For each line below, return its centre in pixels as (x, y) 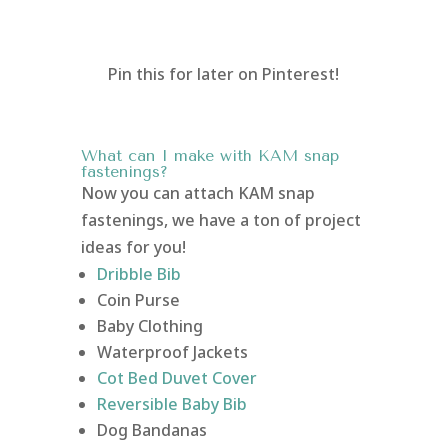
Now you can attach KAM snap (197, 192)
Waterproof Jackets (172, 351)
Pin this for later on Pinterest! (224, 73)
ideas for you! (133, 246)
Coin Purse (138, 299)
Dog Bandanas (151, 429)
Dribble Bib (138, 273)
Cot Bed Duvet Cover (176, 377)
